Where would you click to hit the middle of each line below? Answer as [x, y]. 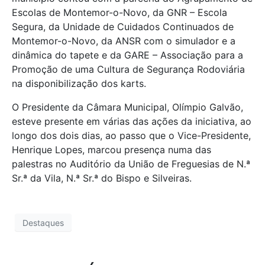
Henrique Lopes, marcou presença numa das [112, 149]
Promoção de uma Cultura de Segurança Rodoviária [128, 69]
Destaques [43, 222]
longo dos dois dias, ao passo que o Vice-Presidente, [131, 135]
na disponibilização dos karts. [79, 83]
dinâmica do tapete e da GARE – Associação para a [127, 55]
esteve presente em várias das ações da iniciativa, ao [132, 121]
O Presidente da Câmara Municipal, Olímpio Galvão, [127, 107]
